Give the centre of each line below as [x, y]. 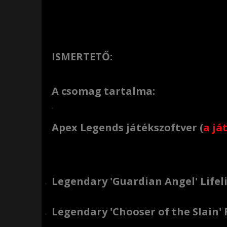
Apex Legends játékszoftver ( [127, 127]
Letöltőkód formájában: [124, 152]
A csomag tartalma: [103, 91]
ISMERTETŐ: [82, 56]
